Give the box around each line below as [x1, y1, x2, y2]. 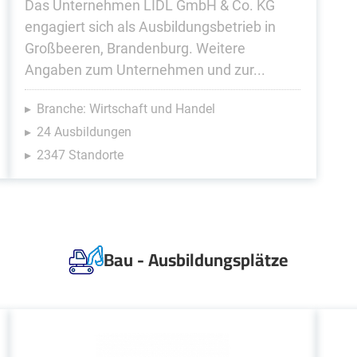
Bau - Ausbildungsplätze [104, 243, 288, 277]
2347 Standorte [36, 147, 124, 163]
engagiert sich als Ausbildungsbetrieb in [24, 18, 276, 35]
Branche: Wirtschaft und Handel [36, 101, 215, 116]
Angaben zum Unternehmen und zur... [24, 61, 265, 78]
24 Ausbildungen [36, 124, 131, 139]
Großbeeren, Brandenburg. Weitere [24, 40, 245, 57]
